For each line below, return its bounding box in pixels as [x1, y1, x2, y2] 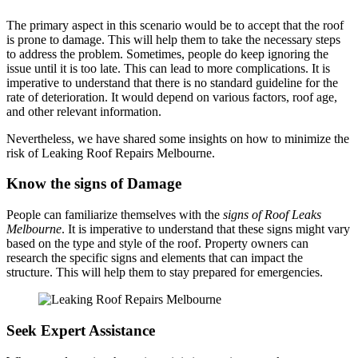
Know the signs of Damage [6, 175, 181, 193]
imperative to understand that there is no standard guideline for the [6, 75, 338, 89]
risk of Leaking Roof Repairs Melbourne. [6, 145, 225, 160]
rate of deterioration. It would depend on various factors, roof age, [6, 89, 337, 104]
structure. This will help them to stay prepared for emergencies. [6, 265, 323, 280]
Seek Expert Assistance [6, 321, 155, 339]
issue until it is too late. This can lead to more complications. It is [6, 61, 330, 75]
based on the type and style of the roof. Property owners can [6, 237, 308, 251]
